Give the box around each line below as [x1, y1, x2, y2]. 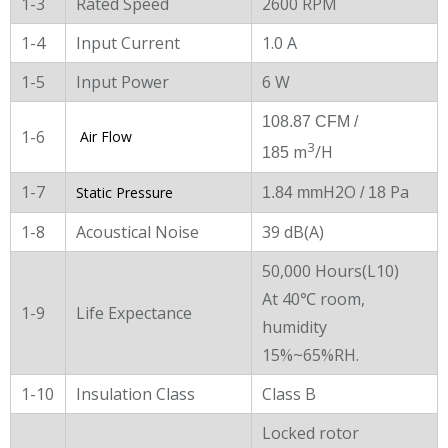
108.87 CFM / [262, 112, 358, 130]
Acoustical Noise [76, 220, 199, 243]
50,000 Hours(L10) [262, 259, 399, 282]
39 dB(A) [262, 220, 324, 243]
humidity [262, 315, 327, 338]
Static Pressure [76, 182, 173, 202]
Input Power [76, 70, 169, 93]
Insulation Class [76, 382, 195, 405]
